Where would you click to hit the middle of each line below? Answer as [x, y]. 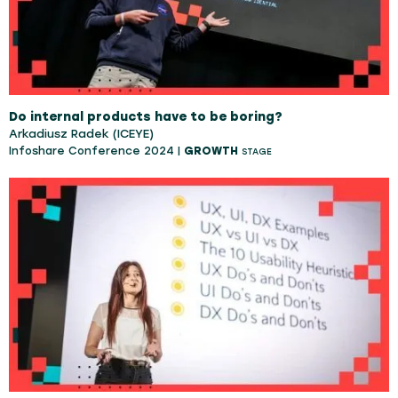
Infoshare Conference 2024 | [96, 151]
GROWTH [211, 151]
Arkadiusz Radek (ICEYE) [81, 133]
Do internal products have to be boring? [146, 116]
